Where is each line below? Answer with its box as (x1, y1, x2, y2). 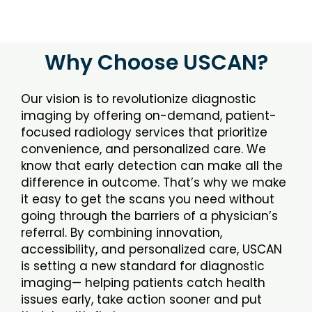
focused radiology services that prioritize (21, 124, 267, 141)
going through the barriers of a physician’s (21, 208, 278, 224)
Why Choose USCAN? (44, 48, 268, 77)
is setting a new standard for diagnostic (21, 258, 265, 274)
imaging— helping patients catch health (21, 274, 265, 291)
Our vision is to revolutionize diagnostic (21, 91, 256, 107)
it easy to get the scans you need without (21, 191, 274, 208)
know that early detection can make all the (21, 157, 283, 174)
